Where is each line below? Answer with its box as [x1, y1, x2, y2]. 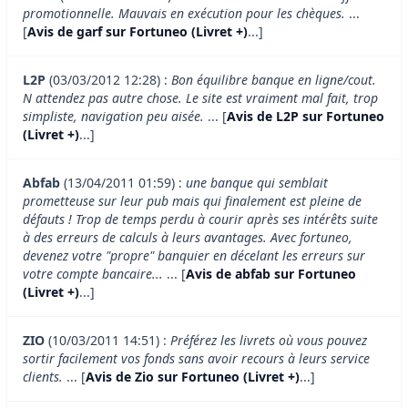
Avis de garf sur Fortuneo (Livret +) [27, 23, 248, 41]
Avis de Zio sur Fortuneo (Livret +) [86, 368, 300, 386]
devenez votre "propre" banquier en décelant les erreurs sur [23, 247, 365, 265]
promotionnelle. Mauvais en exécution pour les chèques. [23, 5, 345, 23]
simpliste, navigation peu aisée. [23, 107, 204, 126]
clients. [23, 368, 63, 386]
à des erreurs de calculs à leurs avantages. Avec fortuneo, [23, 229, 352, 247]
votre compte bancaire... [23, 265, 163, 283]
